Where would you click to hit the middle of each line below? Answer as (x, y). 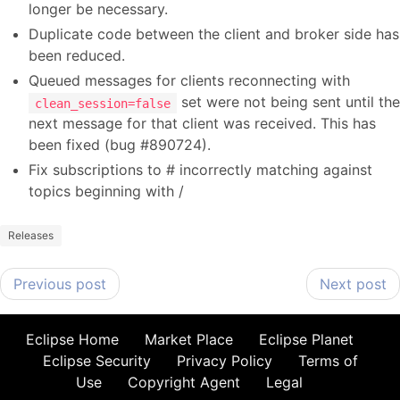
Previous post (60, 284)
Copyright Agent (184, 382)
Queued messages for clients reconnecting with (189, 80)
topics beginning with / (106, 191)
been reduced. (77, 55)
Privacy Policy (224, 361)
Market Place (188, 339)
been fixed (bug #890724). (120, 145)
